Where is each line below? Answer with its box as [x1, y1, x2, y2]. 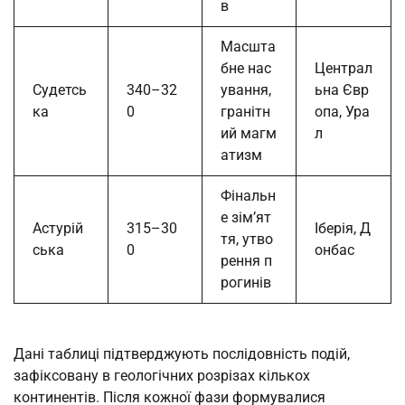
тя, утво [221, 231, 273, 249]
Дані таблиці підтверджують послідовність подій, [14, 345, 350, 363]
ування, [221, 81, 271, 99]
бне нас [221, 60, 271, 78]
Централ [315, 60, 372, 78]
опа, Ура [315, 103, 370, 121]
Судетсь [33, 81, 87, 99]
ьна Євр [315, 81, 369, 99]
